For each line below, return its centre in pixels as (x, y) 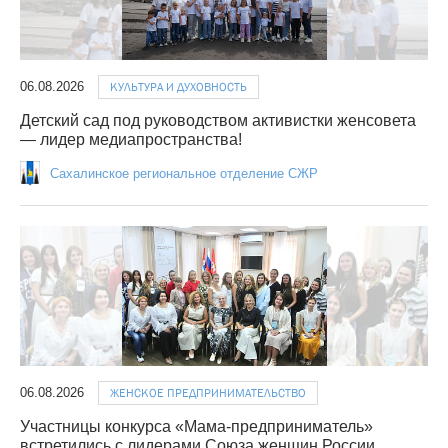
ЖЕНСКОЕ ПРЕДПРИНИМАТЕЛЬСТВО (208, 393)
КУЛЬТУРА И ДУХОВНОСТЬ (178, 87)
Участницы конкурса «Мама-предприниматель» (196, 427)
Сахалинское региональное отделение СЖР (183, 174)
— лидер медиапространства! (131, 140)
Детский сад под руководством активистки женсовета (218, 121)
